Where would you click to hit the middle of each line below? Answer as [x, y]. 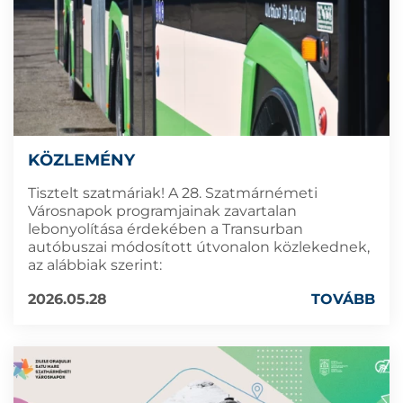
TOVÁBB [343, 300]
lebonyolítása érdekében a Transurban [166, 229]
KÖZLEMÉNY [81, 161]
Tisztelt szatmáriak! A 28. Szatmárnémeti [173, 193]
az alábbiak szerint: [95, 265]
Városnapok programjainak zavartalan [162, 211]
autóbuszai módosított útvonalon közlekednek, [199, 247]
